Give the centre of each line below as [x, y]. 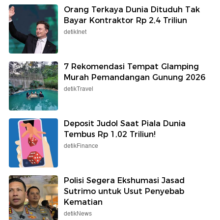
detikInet [75, 32]
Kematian [83, 202]
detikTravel [79, 89]
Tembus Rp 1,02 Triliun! [110, 134]
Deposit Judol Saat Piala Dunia [125, 123]
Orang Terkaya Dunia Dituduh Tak [132, 9]
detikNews [78, 214]
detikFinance [81, 146]
